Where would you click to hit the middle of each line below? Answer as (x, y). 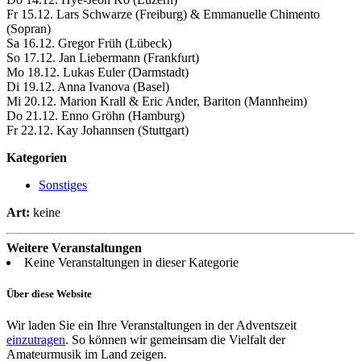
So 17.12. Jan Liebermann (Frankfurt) (103, 57)
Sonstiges (63, 185)
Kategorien (37, 157)
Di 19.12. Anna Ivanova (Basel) (88, 86)
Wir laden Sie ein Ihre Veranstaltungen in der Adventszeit (151, 325)
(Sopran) (29, 28)
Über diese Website (49, 293)
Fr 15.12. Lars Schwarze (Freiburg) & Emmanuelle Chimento (163, 14)
